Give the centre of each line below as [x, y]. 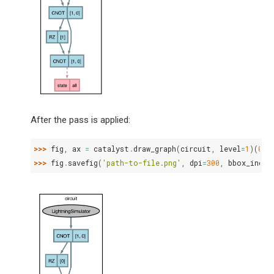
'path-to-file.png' [142, 163]
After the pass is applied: [80, 120]
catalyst [111, 149]
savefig [83, 163]
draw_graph [155, 149]
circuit [196, 149]
